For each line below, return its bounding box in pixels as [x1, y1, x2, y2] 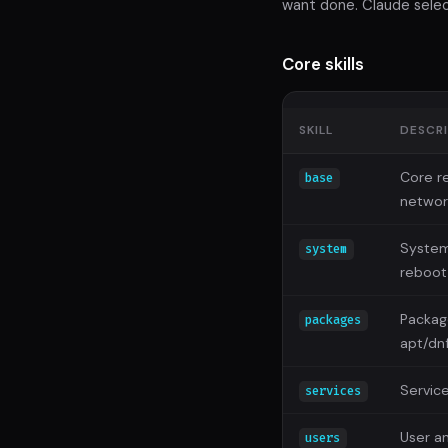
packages [305, 312, 362, 329]
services [305, 383, 362, 400]
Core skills [282, 53, 364, 76]
